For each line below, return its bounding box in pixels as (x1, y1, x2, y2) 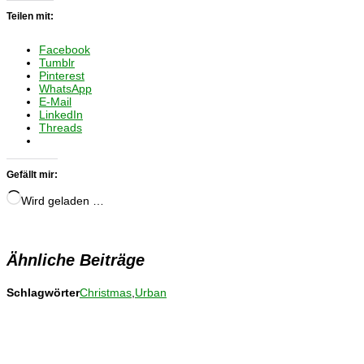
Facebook (39, 42, 90, 56)
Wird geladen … (21, 193, 104, 207)
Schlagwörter (6, 285, 80, 299)
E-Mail (39, 94, 71, 108)
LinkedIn (39, 107, 83, 121)
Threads (39, 120, 82, 134)
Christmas (80, 285, 132, 299)
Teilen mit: (6, 10, 54, 22)
